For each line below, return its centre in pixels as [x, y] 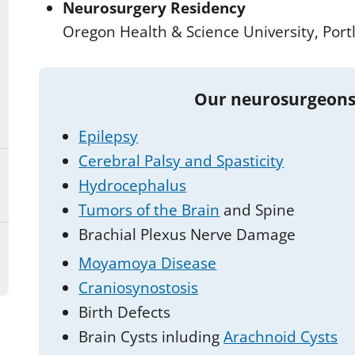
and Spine [258, 210]
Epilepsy [109, 137]
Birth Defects [125, 313]
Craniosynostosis [139, 288]
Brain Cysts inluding [151, 337]
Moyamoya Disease [148, 263]
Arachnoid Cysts [281, 337]
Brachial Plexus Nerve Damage [187, 235]
